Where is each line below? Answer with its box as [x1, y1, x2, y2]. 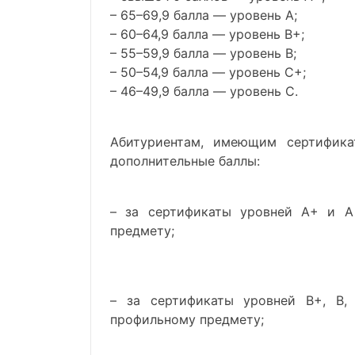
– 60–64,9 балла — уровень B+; [110, 26, 304, 42]
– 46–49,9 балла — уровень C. [110, 83, 298, 99]
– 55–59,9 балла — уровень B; [110, 45, 296, 61]
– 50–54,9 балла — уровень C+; [110, 64, 306, 80]
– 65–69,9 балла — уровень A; [110, 7, 297, 23]
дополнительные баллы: [110, 153, 260, 169]
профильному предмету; [110, 311, 264, 327]
